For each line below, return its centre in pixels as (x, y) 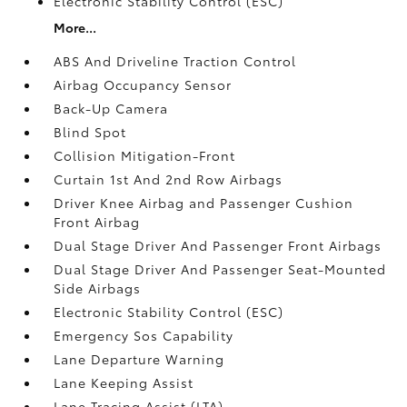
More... (75, 27)
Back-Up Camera (111, 108)
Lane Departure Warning (139, 358)
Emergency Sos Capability (144, 335)
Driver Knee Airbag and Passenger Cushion (204, 202)
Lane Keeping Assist (124, 382)
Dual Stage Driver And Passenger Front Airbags (218, 245)
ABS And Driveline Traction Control (175, 60)
